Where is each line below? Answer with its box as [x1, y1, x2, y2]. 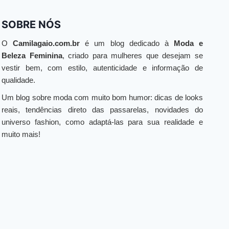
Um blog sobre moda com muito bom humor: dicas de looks [2, 93, 203, 102]
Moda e [173, 39, 203, 48]
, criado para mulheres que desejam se [62, 51, 203, 60]
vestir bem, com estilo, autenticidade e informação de [2, 63, 203, 73]
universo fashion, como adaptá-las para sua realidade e [2, 118, 203, 127]
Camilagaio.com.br [13, 39, 80, 48]
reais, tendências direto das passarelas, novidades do [2, 105, 203, 114]
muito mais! [2, 130, 40, 139]
